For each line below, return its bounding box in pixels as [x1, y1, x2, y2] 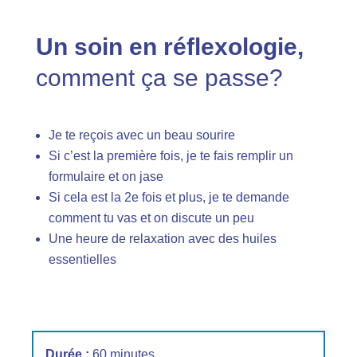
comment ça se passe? [35, 64, 283, 91]
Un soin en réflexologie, [35, 33, 304, 60]
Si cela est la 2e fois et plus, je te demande [48, 190, 289, 204]
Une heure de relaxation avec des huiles [48, 231, 277, 245]
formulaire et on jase [48, 169, 163, 183]
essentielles [48, 252, 116, 266]
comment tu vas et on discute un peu [48, 210, 254, 225]
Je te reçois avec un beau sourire [48, 127, 235, 142]
